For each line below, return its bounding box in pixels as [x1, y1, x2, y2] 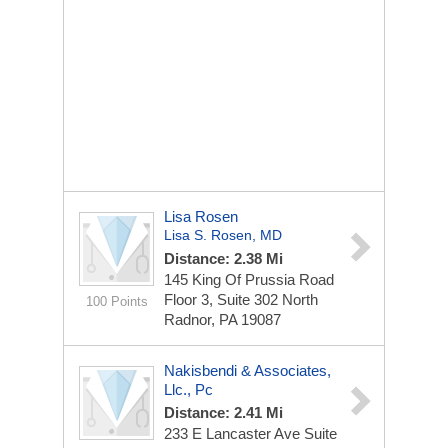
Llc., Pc [164, 381, 213, 398]
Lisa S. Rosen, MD [164, 227, 282, 243]
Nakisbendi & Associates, [164, 362, 331, 379]
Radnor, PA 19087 [164, 311, 281, 328]
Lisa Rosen [164, 208, 238, 225]
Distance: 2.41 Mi [164, 404, 283, 421]
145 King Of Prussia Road [164, 271, 334, 288]
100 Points [85, 294, 148, 309]
